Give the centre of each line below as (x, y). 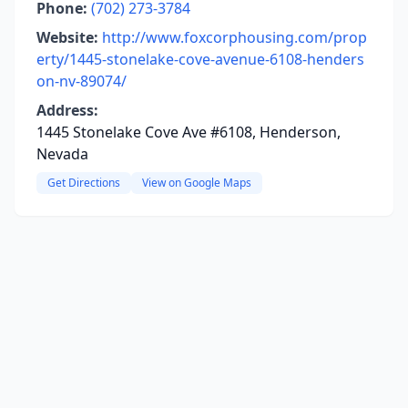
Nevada (62, 154)
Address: (67, 110)
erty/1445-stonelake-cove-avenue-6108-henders (200, 59)
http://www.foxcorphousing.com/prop (235, 37)
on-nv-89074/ (82, 81)
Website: (67, 37)
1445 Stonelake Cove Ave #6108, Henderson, (189, 132)
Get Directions (84, 183)
